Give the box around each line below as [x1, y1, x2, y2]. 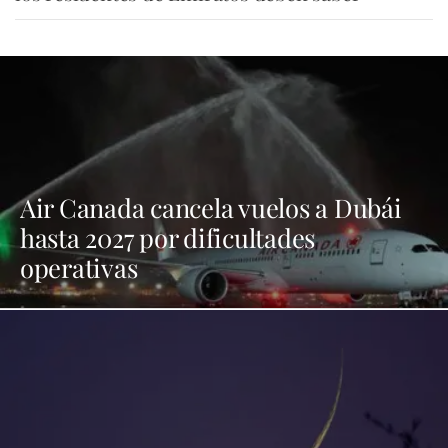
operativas [20, 249, 138, 284]
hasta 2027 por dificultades [20, 219, 316, 254]
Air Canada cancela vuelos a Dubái [20, 189, 402, 224]
